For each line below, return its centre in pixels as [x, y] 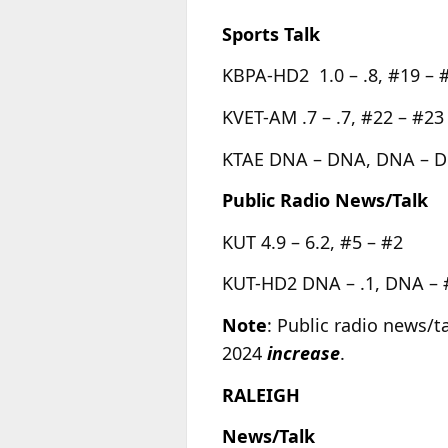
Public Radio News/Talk [325, 200]
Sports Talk [271, 33]
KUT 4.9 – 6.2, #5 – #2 [312, 241]
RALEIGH [261, 394]
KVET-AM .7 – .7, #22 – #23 [333, 116]
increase [303, 352]
